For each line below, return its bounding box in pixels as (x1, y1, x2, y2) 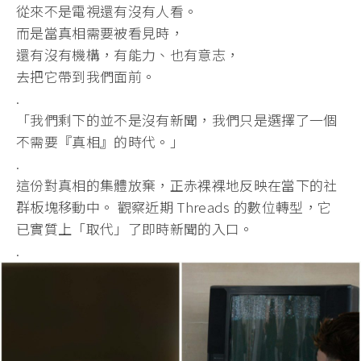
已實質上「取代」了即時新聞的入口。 (16, 218, 254, 239)
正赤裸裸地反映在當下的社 (169, 174, 338, 195)
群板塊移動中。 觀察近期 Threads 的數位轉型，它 (16, 196, 332, 217)
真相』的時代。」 (72, 131, 185, 151)
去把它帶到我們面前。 (16, 65, 156, 86)
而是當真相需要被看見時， (16, 22, 185, 43)
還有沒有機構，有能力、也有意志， (16, 44, 240, 64)
